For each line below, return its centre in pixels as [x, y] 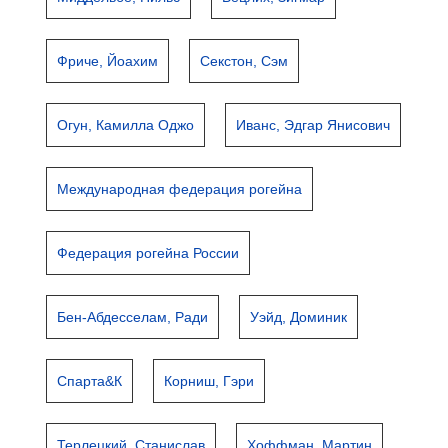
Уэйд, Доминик [299, 317]
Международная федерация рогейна [180, 189]
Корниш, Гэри [209, 381]
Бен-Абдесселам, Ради [133, 317]
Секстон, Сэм [244, 61]
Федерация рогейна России [148, 253]
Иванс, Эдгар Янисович [313, 125]
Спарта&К [90, 381]
